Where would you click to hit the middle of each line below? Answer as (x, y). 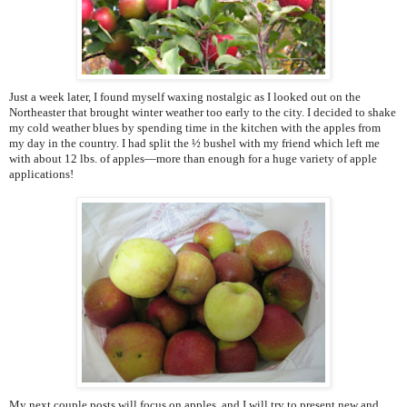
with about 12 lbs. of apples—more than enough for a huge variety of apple (193, 159)
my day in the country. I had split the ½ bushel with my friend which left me (194, 144)
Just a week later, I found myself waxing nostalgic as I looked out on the (185, 97)
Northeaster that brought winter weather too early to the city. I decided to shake (203, 113)
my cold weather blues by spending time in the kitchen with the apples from (195, 128)
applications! (41, 174)
